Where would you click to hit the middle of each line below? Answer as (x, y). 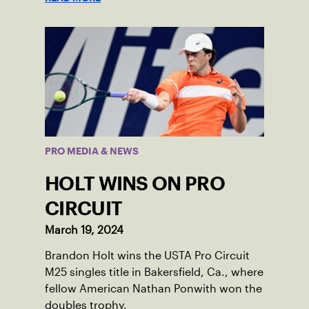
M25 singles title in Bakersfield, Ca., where (154, 272)
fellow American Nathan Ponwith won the (153, 289)
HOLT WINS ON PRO (135, 184)
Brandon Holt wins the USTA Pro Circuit (147, 256)
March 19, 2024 (84, 230)
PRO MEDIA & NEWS (92, 151)
